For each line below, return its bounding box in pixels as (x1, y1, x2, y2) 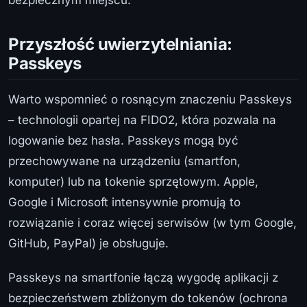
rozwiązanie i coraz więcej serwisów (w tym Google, (8, 216, 297, 230)
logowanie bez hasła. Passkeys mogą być (8, 134, 238, 148)
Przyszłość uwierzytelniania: (8, 34, 232, 55)
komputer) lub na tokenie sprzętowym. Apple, (8, 175, 258, 189)
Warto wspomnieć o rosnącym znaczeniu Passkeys (8, 93, 292, 107)
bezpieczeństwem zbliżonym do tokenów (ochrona (8, 291, 288, 306)
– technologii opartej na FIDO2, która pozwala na (8, 113, 276, 127)
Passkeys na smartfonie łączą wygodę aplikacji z (8, 271, 278, 285)
